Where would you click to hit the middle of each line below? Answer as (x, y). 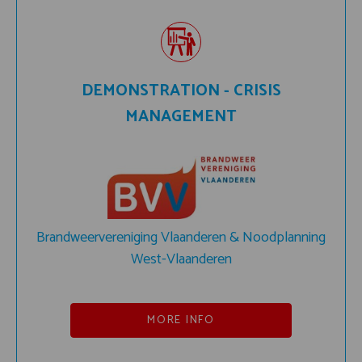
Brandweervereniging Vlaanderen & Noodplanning (181, 237)
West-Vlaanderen (181, 259)
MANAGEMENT (181, 116)
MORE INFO (181, 320)
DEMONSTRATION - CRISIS (181, 90)
